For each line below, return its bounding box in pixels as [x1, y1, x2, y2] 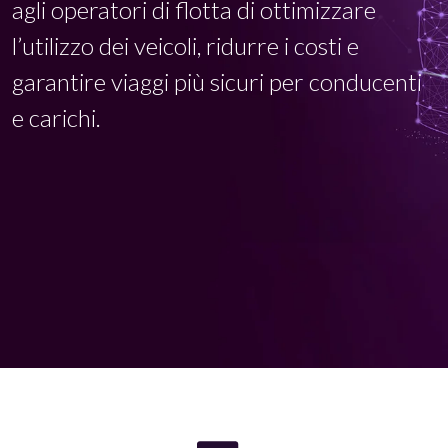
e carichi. [12, 103, 101, 132]
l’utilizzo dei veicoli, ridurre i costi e [12, 31, 359, 60]
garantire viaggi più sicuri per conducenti [12, 67, 422, 96]
